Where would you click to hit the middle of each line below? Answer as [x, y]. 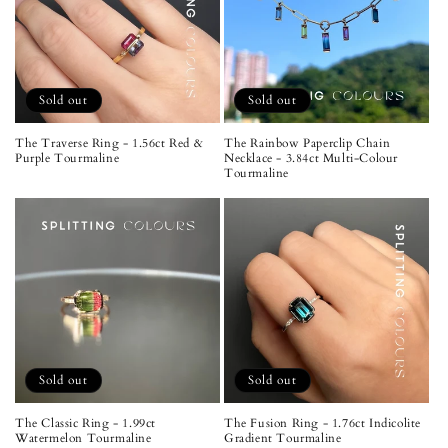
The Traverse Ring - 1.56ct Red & [109, 142]
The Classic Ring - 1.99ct [85, 422]
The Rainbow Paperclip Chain [307, 142]
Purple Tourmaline [67, 157]
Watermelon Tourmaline [83, 437]
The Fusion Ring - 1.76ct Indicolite [323, 422]
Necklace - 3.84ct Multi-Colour [311, 157]
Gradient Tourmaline [283, 437]
